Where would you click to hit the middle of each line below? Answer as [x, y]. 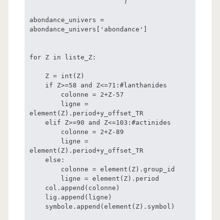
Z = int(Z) [37, 76]
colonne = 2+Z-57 [45, 94]
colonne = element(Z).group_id [45, 169]
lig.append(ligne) [37, 197]
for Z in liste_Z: [63, 57]
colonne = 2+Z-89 [45, 132]
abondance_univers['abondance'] [88, 29]
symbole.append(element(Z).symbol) [37, 206]
